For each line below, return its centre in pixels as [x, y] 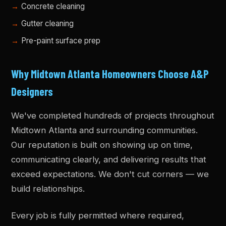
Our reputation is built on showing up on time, [102, 145]
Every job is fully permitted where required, [98, 215]
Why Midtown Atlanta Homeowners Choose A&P [110, 74]
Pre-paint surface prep [61, 41]
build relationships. [48, 189]
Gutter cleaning [48, 23]
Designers [32, 91]
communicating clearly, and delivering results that [109, 159]
